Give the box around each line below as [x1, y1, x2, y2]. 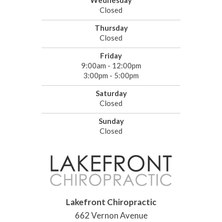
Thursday [94, 23, 128, 33]
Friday [100, 51, 122, 60]
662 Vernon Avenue [74, 210, 148, 221]
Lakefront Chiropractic [65, 197, 157, 208]
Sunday [98, 116, 124, 126]
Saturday [95, 89, 127, 98]
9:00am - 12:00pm [81, 61, 141, 70]
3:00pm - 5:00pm [83, 71, 139, 80]
